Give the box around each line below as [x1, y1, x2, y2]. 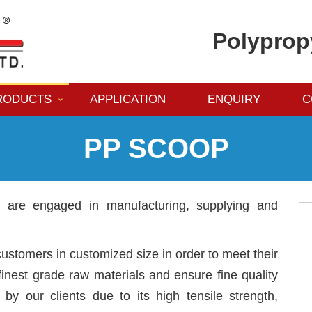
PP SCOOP [83, 133, 229, 164]
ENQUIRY [208, 93, 260, 106]
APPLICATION [90, 93, 166, 106]
